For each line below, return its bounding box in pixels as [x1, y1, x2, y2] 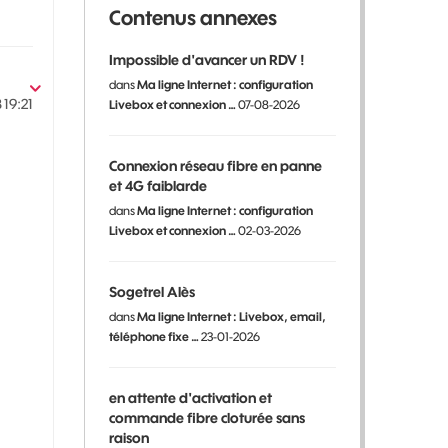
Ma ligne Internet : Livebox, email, [136, 309, 326, 324]
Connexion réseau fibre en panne [108, 157, 322, 175]
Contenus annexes [108, 5, 277, 30]
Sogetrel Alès [108, 283, 195, 301]
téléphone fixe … [108, 329, 199, 344]
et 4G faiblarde [108, 177, 207, 195]
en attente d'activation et [108, 389, 272, 407]
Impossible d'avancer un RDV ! [108, 51, 305, 69]
